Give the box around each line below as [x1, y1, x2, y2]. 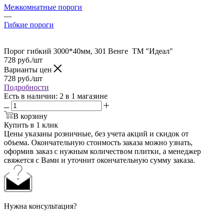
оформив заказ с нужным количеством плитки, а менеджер [4, 147, 201, 155]
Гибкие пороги [4, 20, 54, 29]
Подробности [4, 83, 49, 91]
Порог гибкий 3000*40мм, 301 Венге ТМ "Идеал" [4, 46, 173, 55]
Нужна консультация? [4, 201, 77, 210]
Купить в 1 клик [4, 120, 58, 129]
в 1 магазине [66, 91, 108, 100]
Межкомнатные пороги [4, 2, 82, 11]
